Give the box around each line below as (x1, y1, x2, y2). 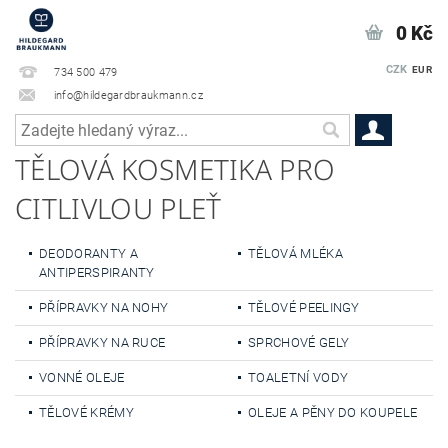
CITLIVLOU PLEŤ (15, 189, 222, 227)
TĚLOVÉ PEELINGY (248, 300, 360, 315)
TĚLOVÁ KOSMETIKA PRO (15, 150, 336, 188)
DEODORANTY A (39, 246, 138, 261)
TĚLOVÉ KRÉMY (39, 405, 134, 420)
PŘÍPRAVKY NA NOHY (39, 300, 169, 315)
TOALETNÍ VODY (248, 370, 349, 385)
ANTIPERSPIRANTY (39, 265, 155, 280)
